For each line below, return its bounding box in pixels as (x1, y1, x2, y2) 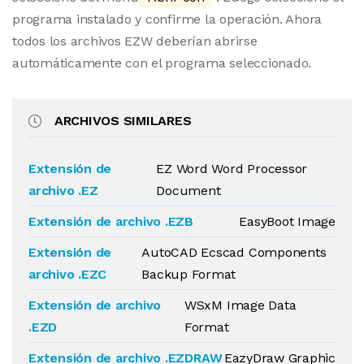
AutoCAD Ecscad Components (141, 245, 327, 260)
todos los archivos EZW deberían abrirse (12, 33, 258, 49)
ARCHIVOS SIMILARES (54, 113, 192, 128)
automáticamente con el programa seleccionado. (12, 55, 312, 71)
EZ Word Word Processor (156, 161, 308, 176)
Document (156, 183, 221, 198)
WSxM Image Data (184, 297, 297, 313)
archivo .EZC (28, 266, 107, 282)
